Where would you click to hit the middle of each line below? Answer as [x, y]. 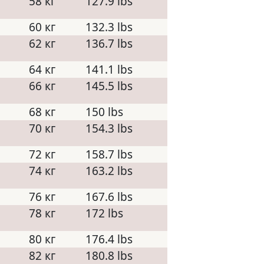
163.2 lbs [109, 171]
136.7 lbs [109, 44]
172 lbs [104, 213]
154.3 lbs [109, 128]
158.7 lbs [109, 154]
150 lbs [104, 112]
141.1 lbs [109, 70]
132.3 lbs [109, 27]
